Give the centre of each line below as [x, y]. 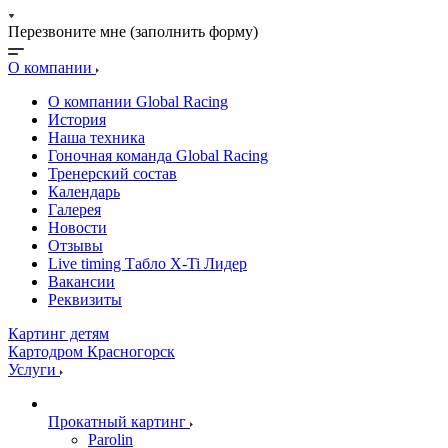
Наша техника [96, 137]
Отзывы [75, 245]
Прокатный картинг [117, 421]
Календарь [84, 191]
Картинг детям [58, 333]
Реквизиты [85, 299]
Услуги [34, 369]
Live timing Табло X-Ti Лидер [147, 263]
